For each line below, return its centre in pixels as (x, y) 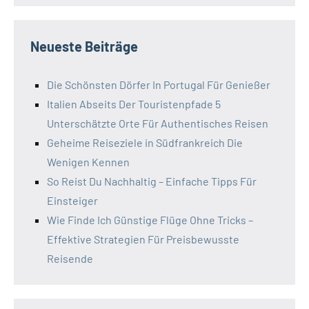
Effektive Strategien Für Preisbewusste (143, 239)
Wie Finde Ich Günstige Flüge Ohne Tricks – (150, 220)
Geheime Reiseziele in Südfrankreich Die (145, 143)
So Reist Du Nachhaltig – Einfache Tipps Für (152, 181)
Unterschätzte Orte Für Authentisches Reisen (158, 123)
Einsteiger (72, 201)
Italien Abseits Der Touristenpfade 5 (134, 104)
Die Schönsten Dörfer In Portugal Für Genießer (159, 85)
